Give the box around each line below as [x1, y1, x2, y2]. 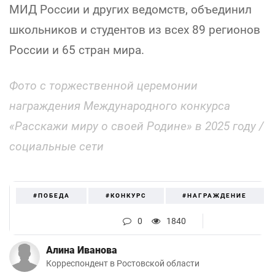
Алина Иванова [46, 244, 117, 256]
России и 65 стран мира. [9, 42, 144, 57]
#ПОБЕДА [33, 192, 70, 199]
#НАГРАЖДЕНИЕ [182, 192, 247, 199]
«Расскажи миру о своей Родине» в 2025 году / [9, 118, 264, 133]
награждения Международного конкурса [9, 98, 230, 113]
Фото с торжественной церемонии [9, 78, 198, 93]
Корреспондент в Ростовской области [46, 258, 199, 269]
